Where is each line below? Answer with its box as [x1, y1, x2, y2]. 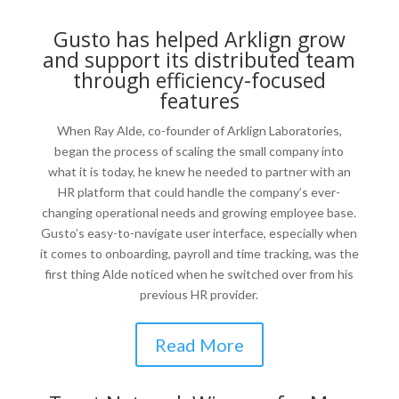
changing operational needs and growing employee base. [42, 205, 357, 220]
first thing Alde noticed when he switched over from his [45, 266, 354, 281]
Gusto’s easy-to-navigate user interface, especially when [41, 225, 358, 240]
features [159, 86, 240, 115]
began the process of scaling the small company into [54, 143, 345, 159]
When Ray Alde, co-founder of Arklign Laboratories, [56, 123, 342, 138]
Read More [154, 334, 244, 355]
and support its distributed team [43, 45, 356, 74]
